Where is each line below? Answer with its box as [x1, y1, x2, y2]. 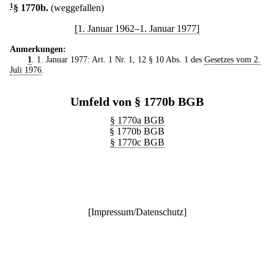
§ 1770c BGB [109, 137, 165, 147]
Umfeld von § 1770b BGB [70, 95, 204, 108]
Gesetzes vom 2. [204, 54, 261, 64]
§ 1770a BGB [109, 115, 165, 125]
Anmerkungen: [10, 44, 66, 54]
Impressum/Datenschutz [91, 207, 183, 217]
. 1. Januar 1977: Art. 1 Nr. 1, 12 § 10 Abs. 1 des [31, 54, 204, 64]
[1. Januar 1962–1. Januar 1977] [75, 23, 199, 34]
